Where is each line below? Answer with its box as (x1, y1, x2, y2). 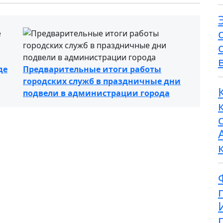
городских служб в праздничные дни (23, 76, 181, 87)
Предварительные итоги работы (23, 64, 161, 75)
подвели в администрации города (23, 88, 170, 99)
